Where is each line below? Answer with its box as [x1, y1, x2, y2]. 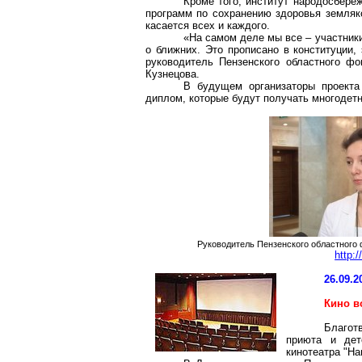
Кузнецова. [145, 68, 200, 80]
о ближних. [145, 44, 200, 56]
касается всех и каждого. [145, 19, 270, 32]
